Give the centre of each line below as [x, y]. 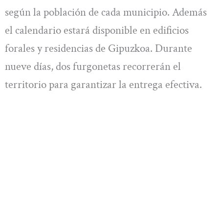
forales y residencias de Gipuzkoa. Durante [99, 49]
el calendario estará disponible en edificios [97, 31]
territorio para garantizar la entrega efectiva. [103, 85]
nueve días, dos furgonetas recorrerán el [93, 67]
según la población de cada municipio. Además [106, 12]
